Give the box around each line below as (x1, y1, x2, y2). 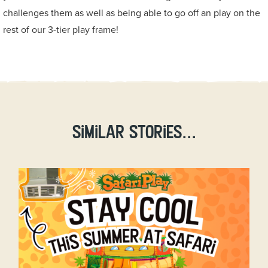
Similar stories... (72, 120, 196, 144)
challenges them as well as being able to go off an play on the (3, 7, 260, 20)
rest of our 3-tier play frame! (3, 24, 118, 36)
